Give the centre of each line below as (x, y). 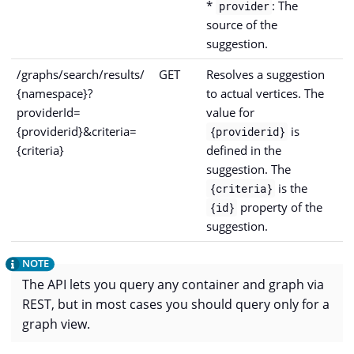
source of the (242, 25)
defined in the (244, 151)
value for (230, 113)
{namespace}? (55, 94)
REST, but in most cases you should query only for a (176, 305)
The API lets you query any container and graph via (173, 285)
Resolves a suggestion (265, 75)
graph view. (56, 324)
